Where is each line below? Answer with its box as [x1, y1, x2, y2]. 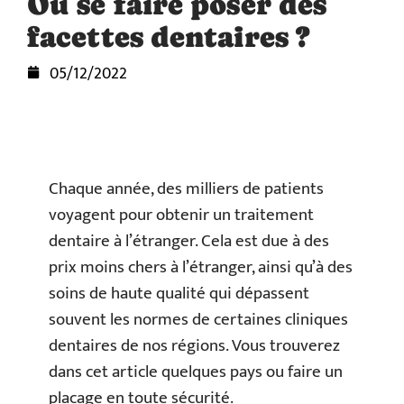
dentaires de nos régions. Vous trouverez [49, 332, 340, 360]
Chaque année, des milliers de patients [49, 175, 324, 203]
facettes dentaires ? [27, 21, 310, 53]
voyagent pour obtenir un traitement [49, 201, 314, 229]
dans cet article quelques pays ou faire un [49, 358, 343, 386]
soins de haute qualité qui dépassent [49, 280, 309, 308]
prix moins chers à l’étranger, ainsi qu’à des [49, 253, 353, 281]
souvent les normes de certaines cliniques [49, 306, 348, 334]
